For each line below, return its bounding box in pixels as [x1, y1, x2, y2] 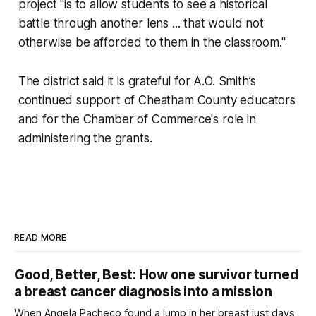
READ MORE [14, 232, 67, 243]
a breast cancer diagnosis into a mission [14, 284, 272, 300]
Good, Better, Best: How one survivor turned [14, 267, 298, 284]
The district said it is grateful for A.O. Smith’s [18, 74, 256, 89]
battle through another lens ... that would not [18, 16, 264, 31]
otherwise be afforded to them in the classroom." [18, 35, 286, 50]
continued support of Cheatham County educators [18, 93, 296, 108]
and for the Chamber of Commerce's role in [18, 112, 256, 127]
